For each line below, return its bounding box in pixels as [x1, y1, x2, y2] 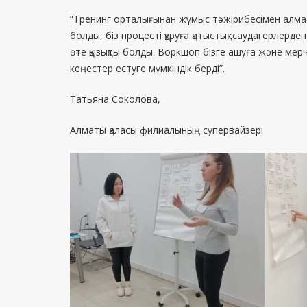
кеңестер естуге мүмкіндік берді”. [70, 62, 225, 75]
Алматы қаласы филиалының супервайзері [70, 123, 263, 137]
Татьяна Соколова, [70, 93, 160, 106]
